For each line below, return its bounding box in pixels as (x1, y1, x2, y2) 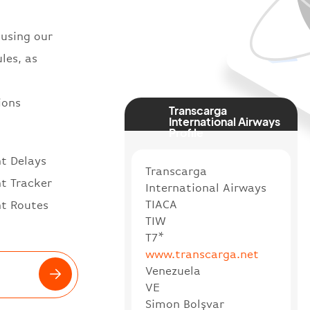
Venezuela (145, 264, 201, 277)
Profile (169, 125, 204, 140)
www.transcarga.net (145, 247, 259, 261)
